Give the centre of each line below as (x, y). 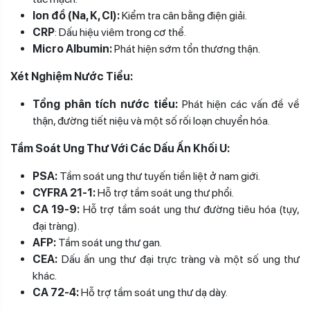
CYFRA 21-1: (64, 193)
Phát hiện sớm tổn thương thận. (186, 49)
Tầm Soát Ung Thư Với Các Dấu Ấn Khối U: (120, 149)
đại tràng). (56, 226)
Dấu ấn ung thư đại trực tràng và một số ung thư (180, 259)
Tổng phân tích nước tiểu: (105, 104)
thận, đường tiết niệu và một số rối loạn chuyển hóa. (151, 121)
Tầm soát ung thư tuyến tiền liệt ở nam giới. (160, 176)
